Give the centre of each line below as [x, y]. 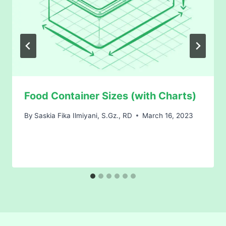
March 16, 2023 [168, 115]
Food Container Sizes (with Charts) [110, 96]
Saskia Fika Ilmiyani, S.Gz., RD [83, 115]
